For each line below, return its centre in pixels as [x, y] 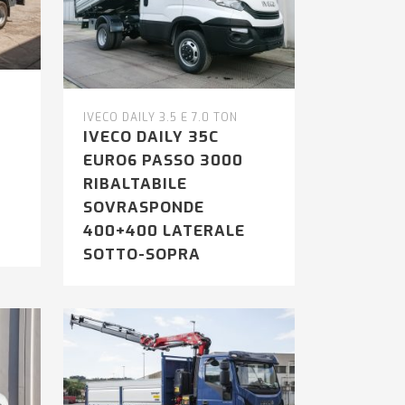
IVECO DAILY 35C [151, 137]
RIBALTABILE [135, 184]
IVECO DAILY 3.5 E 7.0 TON [160, 118]
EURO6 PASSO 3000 [163, 161]
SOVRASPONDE [143, 208]
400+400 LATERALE [164, 231]
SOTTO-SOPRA [141, 255]
